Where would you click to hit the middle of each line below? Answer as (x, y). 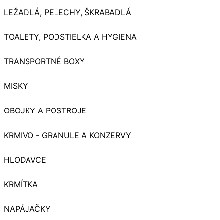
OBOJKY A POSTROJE (45, 110)
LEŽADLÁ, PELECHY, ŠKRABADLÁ (68, 12)
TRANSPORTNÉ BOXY (44, 61)
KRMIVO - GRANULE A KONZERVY (68, 135)
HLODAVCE (25, 159)
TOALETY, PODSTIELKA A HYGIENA (70, 37)
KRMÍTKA (21, 184)
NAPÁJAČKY (27, 208)
